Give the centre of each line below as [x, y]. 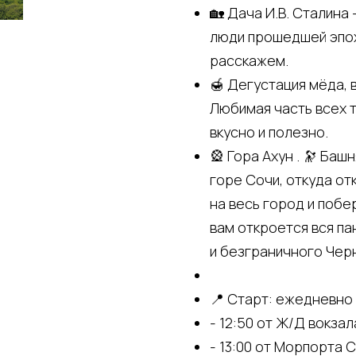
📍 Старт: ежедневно [281, 298]
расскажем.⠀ [254, 60]
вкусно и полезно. [269, 132]
